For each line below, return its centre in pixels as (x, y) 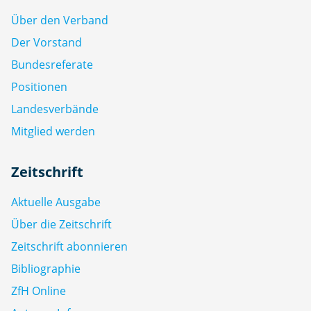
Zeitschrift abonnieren (69, 246)
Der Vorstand (47, 42)
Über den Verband (60, 20)
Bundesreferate (52, 64)
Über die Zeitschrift (61, 224)
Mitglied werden (53, 131)
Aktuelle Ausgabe (56, 202)
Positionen (39, 86)
